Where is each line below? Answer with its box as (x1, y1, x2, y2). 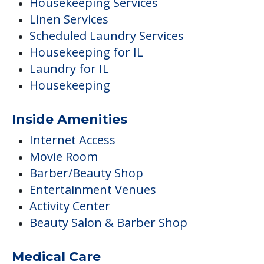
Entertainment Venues (29, 181, 156, 198)
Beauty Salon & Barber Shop (29, 214, 187, 231)
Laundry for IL (29, 61, 109, 77)
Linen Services (29, 11, 108, 28)
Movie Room (29, 148, 98, 165)
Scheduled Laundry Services (29, 28, 184, 44)
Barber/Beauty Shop (29, 165, 143, 181)
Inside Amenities (12, 111, 127, 128)
